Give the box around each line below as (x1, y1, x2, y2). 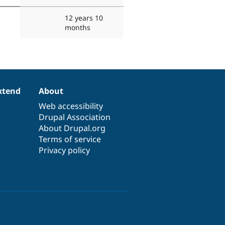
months (65, 22, 90, 32)
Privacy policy (39, 144, 90, 156)
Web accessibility (39, 100, 103, 111)
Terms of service (39, 133, 101, 145)
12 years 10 (65, 13, 103, 23)
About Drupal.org (39, 122, 106, 134)
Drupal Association (39, 111, 111, 123)
